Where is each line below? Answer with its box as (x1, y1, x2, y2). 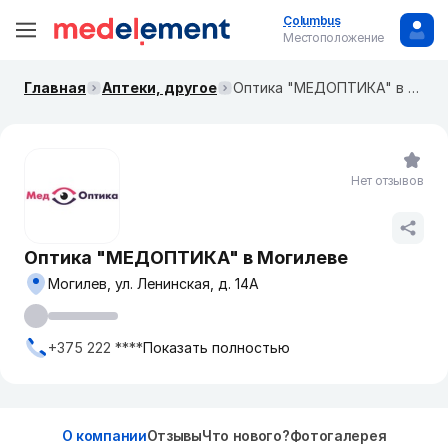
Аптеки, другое (102, 79, 217, 96)
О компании (61, 427, 147, 444)
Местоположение (283, 30, 384, 45)
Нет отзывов (351, 173, 424, 188)
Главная (24, 79, 86, 96)
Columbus (283, 13, 341, 28)
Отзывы (146, 427, 202, 444)
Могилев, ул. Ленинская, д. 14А (48, 275, 259, 292)
